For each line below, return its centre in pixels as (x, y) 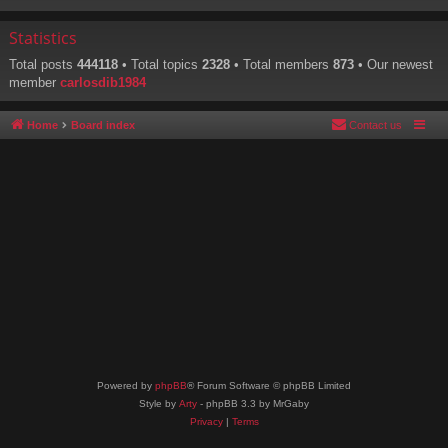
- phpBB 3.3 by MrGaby (253, 403)
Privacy (206, 421)
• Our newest (393, 65)
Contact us (375, 125)
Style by (159, 403)
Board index (103, 125)
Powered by (126, 385)
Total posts (43, 65)
